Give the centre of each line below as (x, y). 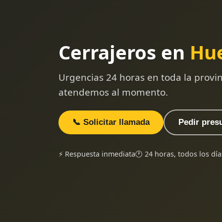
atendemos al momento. (113, 92)
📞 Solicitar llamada (111, 122)
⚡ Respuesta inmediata (97, 154)
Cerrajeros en (124, 52)
